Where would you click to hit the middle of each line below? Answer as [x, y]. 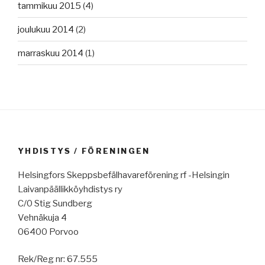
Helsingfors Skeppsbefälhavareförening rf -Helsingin [124, 175]
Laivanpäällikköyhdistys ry [70, 189]
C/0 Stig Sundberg [55, 203]
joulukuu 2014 [46, 29]
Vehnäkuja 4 [42, 217]
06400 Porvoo [48, 232]
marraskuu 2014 [51, 53]
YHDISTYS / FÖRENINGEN [84, 151]
